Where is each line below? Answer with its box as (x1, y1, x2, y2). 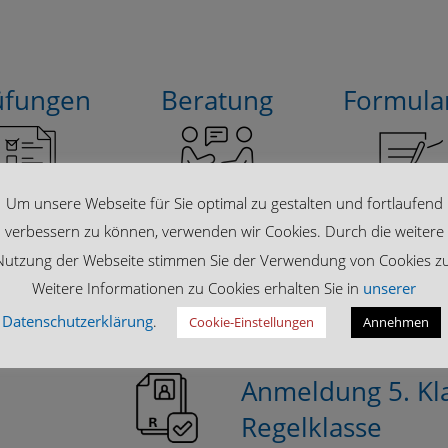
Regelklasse (241, 409, 382, 446)
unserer (363, 278, 416, 299)
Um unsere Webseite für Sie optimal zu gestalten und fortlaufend (5, 192, 443, 213)
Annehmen (363, 313, 429, 332)
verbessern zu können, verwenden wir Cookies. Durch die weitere (4, 221, 444, 242)
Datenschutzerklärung (2, 311, 153, 332)
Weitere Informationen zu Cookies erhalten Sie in (32, 278, 363, 299)
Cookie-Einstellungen (189, 313, 314, 332)
